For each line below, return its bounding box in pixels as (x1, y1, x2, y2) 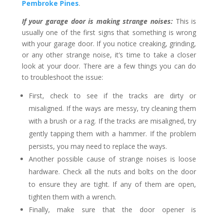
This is (173, 17, 197, 26)
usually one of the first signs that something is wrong (21, 28, 197, 37)
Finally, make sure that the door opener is (28, 205, 197, 214)
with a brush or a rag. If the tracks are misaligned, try (28, 116, 197, 126)
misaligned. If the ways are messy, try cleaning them (28, 104, 197, 113)
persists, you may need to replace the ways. (28, 142, 167, 151)
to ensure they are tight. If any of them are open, (28, 180, 197, 189)
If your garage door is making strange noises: (21, 17, 173, 26)
